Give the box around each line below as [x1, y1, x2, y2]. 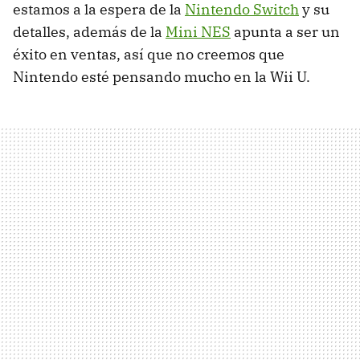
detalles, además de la [13, 22, 166, 41]
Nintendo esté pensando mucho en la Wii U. [13, 67, 310, 86]
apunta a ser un [231, 22, 340, 41]
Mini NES [166, 22, 231, 41]
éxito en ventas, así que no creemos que [13, 44, 284, 63]
